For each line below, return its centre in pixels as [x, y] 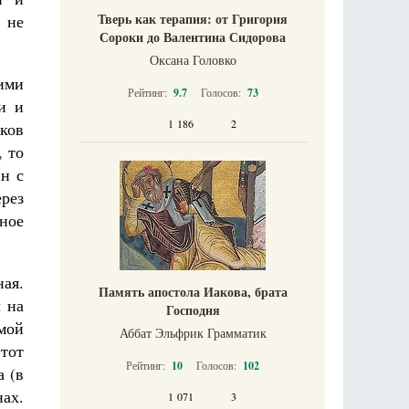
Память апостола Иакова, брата [193, 292]
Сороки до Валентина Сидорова [193, 37]
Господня [193, 310]
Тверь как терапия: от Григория [193, 19]
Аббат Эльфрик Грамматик [193, 333]
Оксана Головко [193, 60]
